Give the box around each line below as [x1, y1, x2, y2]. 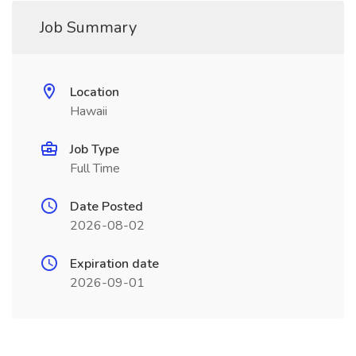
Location [70, 83, 119, 101]
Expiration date [70, 255, 159, 273]
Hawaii [70, 103, 107, 120]
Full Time [70, 160, 120, 177]
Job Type [70, 141, 119, 158]
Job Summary [40, 17, 137, 38]
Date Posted [70, 198, 143, 215]
